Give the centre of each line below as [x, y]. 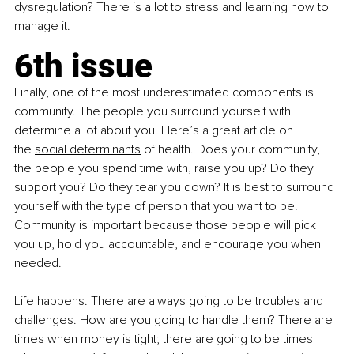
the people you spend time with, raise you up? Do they [166, 169]
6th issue [83, 66]
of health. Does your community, [232, 150]
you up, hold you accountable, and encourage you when [169, 245]
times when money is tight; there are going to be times [165, 339]
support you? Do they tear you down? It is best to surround [176, 188]
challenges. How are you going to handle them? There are [175, 320]
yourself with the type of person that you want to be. [158, 207]
